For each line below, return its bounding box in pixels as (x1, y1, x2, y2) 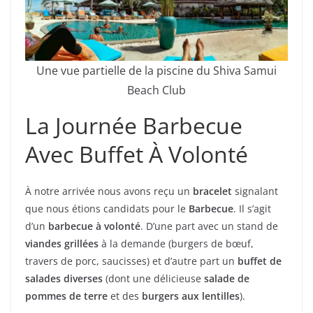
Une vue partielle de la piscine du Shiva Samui (36, 63, 277, 79)
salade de (204, 272, 249, 286)
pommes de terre (25, 289, 108, 303)
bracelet (193, 184, 235, 198)
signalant (235, 184, 278, 198)
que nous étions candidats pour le (25, 202, 189, 216)
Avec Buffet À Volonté (25, 139, 248, 170)
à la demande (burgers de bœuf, (99, 237, 254, 251)
